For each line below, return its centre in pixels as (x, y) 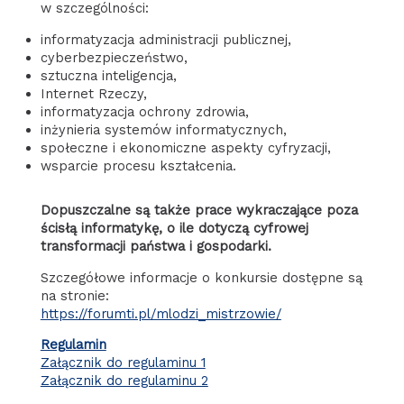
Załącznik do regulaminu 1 (123, 363)
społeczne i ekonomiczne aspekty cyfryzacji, (185, 147)
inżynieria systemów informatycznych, (163, 129)
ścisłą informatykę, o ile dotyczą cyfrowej (174, 229)
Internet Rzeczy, (93, 93)
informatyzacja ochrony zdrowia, (144, 111)
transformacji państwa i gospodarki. (156, 247)
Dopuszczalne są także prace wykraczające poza (199, 211)
